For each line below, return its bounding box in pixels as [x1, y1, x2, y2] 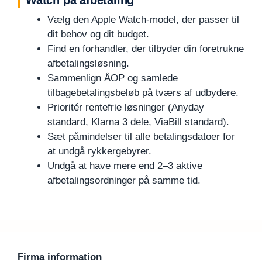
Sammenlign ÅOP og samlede [47, 73, 178, 84]
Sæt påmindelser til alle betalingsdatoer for [47, 131, 235, 143]
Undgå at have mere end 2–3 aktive [47, 160, 202, 172]
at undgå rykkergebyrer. [47, 146, 151, 157]
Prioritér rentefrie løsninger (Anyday [47, 102, 204, 113]
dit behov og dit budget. [47, 29, 149, 40]
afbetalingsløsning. [47, 58, 129, 70]
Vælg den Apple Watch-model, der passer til [47, 14, 239, 26]
